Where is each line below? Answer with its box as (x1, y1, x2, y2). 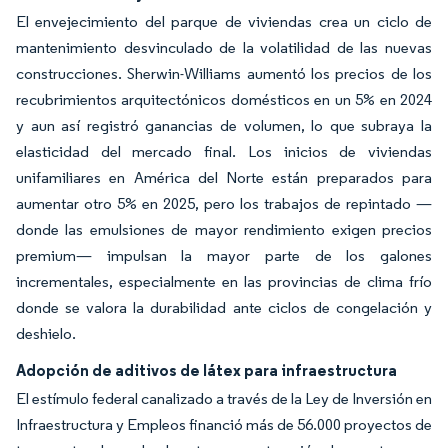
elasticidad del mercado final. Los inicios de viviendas (16, 142, 432, 161)
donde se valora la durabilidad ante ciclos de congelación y (16, 298, 432, 317)
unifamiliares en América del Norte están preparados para (16, 168, 432, 187)
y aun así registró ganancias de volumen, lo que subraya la (16, 116, 432, 135)
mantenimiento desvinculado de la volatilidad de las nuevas (16, 38, 432, 57)
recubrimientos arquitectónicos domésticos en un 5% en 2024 (16, 90, 432, 109)
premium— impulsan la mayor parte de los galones (16, 246, 432, 265)
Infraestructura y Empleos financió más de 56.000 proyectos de (16, 415, 432, 434)
